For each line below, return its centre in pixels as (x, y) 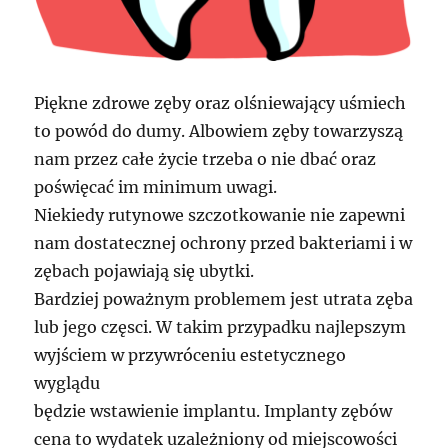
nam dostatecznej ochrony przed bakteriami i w (223, 242)
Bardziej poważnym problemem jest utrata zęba (224, 298)
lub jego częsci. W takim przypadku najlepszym (220, 326)
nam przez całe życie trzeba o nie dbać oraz (205, 158)
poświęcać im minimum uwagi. (156, 186)
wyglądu (67, 382)
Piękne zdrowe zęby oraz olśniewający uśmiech (220, 102)
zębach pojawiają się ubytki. (144, 270)
